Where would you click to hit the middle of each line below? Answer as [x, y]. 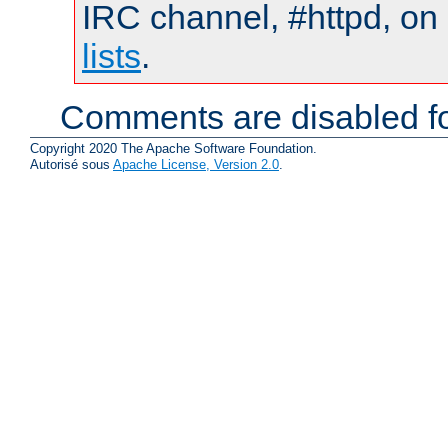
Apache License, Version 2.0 [196, 165]
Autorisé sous [71, 165]
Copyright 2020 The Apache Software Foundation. [173, 149]
